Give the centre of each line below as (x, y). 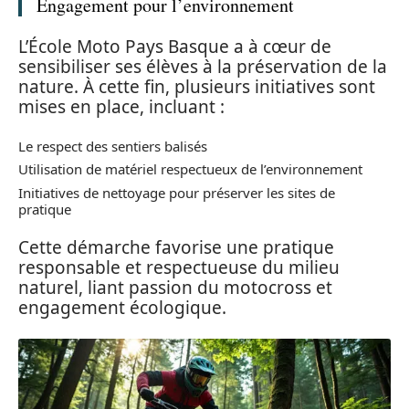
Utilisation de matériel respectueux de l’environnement (190, 169)
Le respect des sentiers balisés (113, 146)
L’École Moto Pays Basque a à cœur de (175, 47)
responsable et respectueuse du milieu (179, 268)
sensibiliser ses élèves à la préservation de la (203, 67)
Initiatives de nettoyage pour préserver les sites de (177, 192)
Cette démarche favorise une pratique (176, 248)
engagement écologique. (122, 308)
